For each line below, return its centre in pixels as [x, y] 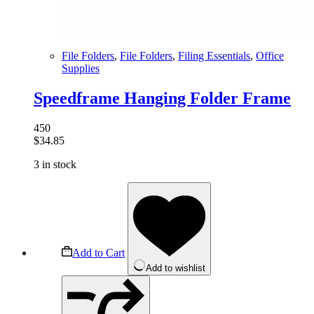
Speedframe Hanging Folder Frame [162, 98]
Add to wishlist [176, 268]
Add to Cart [98, 253]
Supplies [81, 69]
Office [270, 56]
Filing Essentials [214, 56]
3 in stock [55, 165]
